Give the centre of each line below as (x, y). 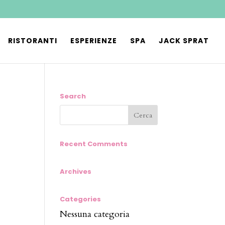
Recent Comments (94, 144)
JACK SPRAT (184, 41)
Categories (81, 199)
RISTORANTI (33, 41)
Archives (76, 172)
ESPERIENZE (94, 41)
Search (73, 96)
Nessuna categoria (95, 214)
